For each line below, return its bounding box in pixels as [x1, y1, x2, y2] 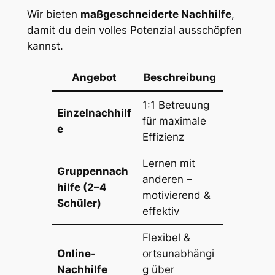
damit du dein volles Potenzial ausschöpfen [26, 23, 242, 36]
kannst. [26, 39, 63, 52]
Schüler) [57, 197, 102, 210]
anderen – [142, 173, 193, 186]
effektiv [142, 205, 180, 218]
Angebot [72, 71, 117, 84]
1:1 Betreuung [142, 99, 210, 112]
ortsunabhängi [142, 247, 215, 260]
